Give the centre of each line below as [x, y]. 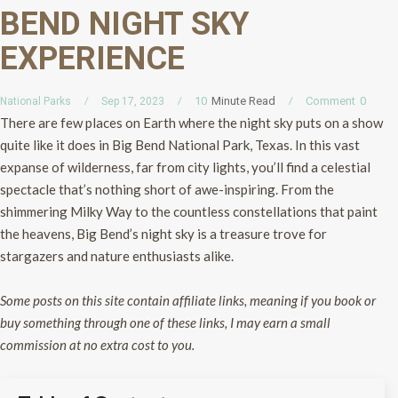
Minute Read [243, 100]
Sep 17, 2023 [133, 101]
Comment [330, 100]
